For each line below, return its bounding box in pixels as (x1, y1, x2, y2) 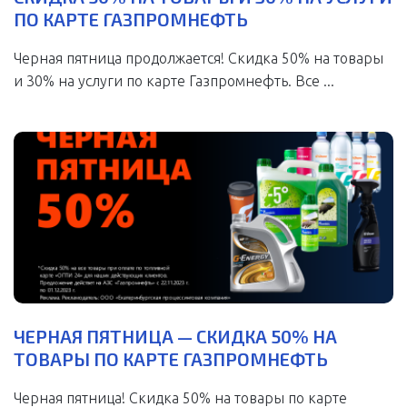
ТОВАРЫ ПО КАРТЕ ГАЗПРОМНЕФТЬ (14, 347, 328, 370)
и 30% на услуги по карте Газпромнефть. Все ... (14, 73, 334, 90)
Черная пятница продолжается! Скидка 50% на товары (14, 50, 383, 67)
